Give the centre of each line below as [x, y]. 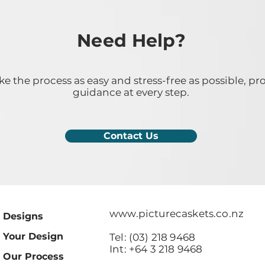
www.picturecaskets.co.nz [177, 214]
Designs [23, 216]
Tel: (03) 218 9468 [153, 237]
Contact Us [131, 136]
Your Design [33, 236]
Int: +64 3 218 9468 [157, 249]
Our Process [33, 256]
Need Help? [131, 41]
